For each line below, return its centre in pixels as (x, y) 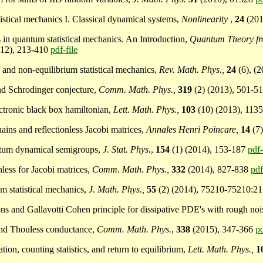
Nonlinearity (205, 19)
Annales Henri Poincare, (193, 130)
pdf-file (64, 50)
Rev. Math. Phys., (192, 70)
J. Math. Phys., (117, 190)
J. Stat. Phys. (127, 150)
